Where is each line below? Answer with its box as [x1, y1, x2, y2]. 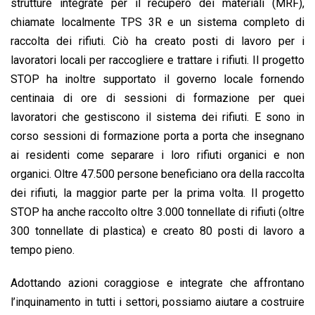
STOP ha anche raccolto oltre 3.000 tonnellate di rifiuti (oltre [11, 205, 304, 219]
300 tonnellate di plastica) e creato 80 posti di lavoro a [11, 224, 304, 238]
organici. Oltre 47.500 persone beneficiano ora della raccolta [11, 167, 304, 181]
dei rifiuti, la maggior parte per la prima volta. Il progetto [11, 186, 304, 200]
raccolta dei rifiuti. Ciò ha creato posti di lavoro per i [11, 34, 304, 48]
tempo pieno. [11, 243, 75, 257]
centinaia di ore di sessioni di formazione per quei [11, 91, 304, 105]
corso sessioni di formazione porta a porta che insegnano [11, 129, 304, 143]
